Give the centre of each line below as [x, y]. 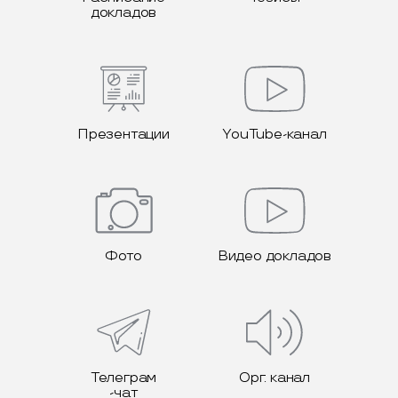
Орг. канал [275, 378]
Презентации [123, 134]
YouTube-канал [275, 134]
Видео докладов [275, 256]
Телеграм [123, 378]
